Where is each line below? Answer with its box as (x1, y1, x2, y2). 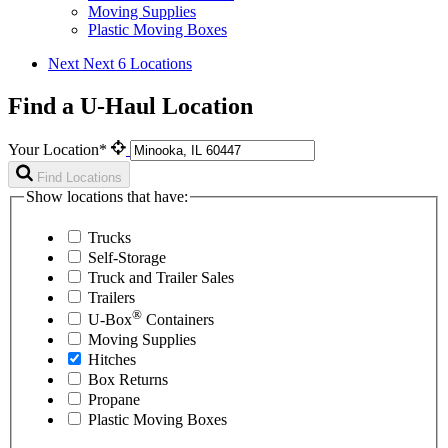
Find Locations (37, 169, 122, 185)
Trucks (88, 229, 131, 247)
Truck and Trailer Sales (88, 269, 234, 287)
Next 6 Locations (83, 55, 192, 73)
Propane (88, 391, 140, 409)
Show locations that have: (26, 187, 188, 205)
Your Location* (8, 140, 111, 158)
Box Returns (88, 371, 168, 389)
